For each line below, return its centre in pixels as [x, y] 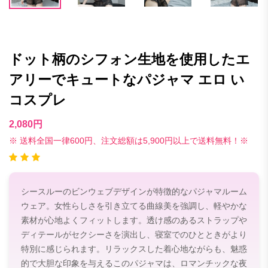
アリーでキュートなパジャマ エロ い [127, 80]
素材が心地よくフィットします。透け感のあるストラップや [134, 220]
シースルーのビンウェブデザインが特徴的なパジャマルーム [134, 191]
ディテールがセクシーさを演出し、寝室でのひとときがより [134, 234]
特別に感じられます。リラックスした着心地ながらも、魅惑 [134, 249]
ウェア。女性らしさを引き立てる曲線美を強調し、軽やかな [134, 205]
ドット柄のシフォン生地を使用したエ [130, 59]
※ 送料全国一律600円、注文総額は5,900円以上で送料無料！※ [129, 141]
